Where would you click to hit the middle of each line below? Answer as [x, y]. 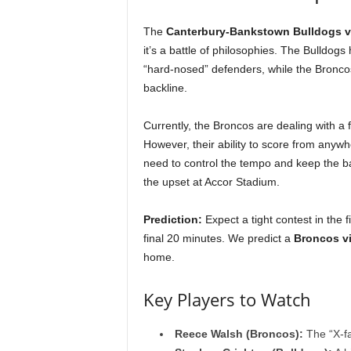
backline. [165, 88]
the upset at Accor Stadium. [211, 182]
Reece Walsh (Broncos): [239, 334]
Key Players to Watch [227, 299]
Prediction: [172, 219]
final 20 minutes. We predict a [218, 238]
